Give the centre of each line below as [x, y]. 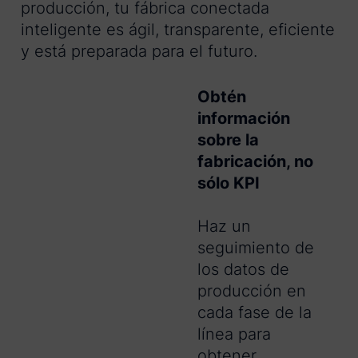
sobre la [228, 140]
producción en [252, 291]
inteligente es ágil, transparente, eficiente [178, 30]
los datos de [243, 270]
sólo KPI [229, 183]
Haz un [224, 227]
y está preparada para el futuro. [139, 52]
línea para [234, 334]
